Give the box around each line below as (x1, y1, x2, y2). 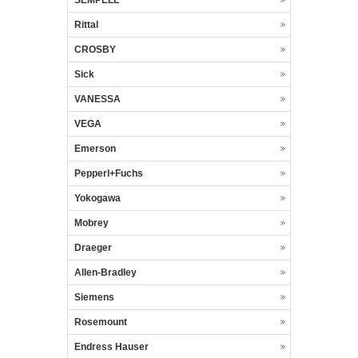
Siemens (74, 292, 114, 303)
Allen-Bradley (74, 267, 137, 278)
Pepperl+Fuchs (74, 168, 143, 179)
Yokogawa (74, 193, 121, 204)
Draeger (74, 242, 112, 253)
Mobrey (74, 217, 109, 229)
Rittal (74, 19, 98, 30)
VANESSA (74, 93, 121, 105)
